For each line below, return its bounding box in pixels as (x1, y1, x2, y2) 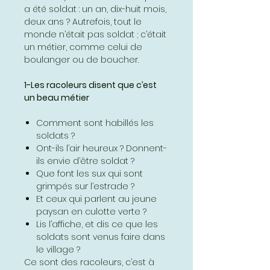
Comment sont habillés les (36, 116, 154, 129)
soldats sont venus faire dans (36, 230, 165, 243)
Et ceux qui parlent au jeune (36, 192, 157, 205)
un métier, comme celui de (24, 40, 142, 53)
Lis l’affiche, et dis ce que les (36, 218, 158, 230)
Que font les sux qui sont (36, 167, 143, 180)
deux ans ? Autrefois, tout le (24, 15, 142, 28)
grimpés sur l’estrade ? (36, 180, 134, 192)
